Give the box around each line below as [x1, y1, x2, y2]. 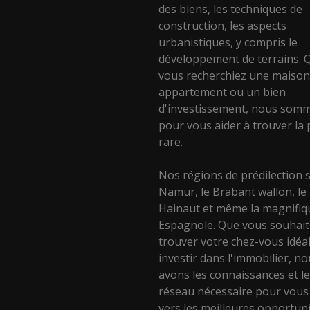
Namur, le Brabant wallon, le [158, 183, 307, 199]
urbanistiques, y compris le [158, 34, 298, 50]
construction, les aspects [158, 17, 287, 33]
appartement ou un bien [158, 84, 286, 100]
